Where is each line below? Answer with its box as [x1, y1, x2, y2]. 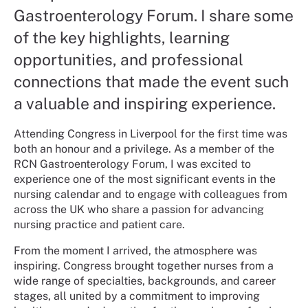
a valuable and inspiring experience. [14, 93, 276, 113]
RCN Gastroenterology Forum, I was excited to [14, 157, 251, 170]
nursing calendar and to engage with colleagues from [14, 187, 287, 201]
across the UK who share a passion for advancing [14, 202, 264, 216]
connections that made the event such [14, 71, 289, 91]
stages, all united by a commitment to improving [14, 289, 260, 302]
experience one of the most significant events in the [14, 172, 276, 186]
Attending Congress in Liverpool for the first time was [14, 126, 287, 140]
